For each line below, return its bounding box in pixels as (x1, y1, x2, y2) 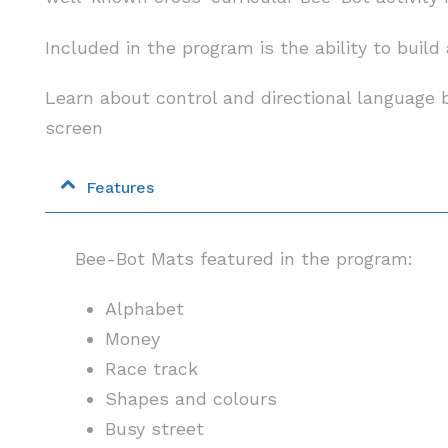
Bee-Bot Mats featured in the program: (75, 247, 414, 269)
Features (85, 178, 154, 198)
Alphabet (104, 298, 184, 320)
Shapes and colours (104, 388, 277, 410)
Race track (104, 358, 198, 380)
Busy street (104, 418, 204, 440)
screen (44, 117, 103, 139)
